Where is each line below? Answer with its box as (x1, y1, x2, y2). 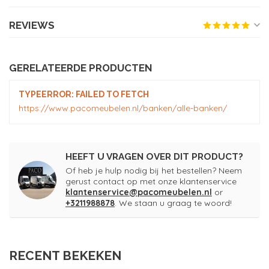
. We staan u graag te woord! (115, 198, 232, 209)
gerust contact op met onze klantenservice (65, 176, 237, 187)
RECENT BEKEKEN (9, 248, 121, 264)
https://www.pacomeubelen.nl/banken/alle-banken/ (19, 103, 227, 114)
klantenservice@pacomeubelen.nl (65, 187, 212, 198)
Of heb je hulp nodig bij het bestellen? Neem (65, 165, 242, 177)
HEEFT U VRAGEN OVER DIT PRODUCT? (65, 151, 243, 163)
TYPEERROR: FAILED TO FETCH (19, 89, 149, 100)
